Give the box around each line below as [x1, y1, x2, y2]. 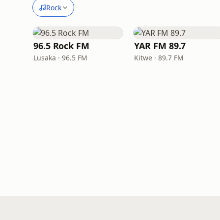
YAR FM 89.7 [134, 40, 186, 52]
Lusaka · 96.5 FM [33, 53, 87, 62]
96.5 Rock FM [33, 40, 89, 52]
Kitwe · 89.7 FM [134, 53, 184, 62]
